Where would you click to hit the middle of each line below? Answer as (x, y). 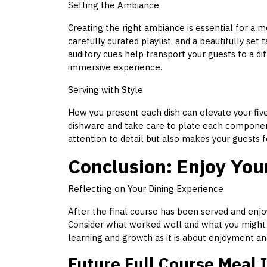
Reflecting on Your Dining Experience (146, 189)
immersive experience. (115, 67)
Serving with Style (105, 90)
